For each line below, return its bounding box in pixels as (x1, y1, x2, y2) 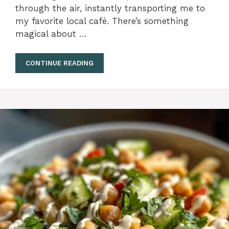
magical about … (15, 28, 87, 39)
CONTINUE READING (26, 59, 94, 67)
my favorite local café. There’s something (15, 15, 189, 26)
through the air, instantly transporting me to (15, 3, 205, 13)
